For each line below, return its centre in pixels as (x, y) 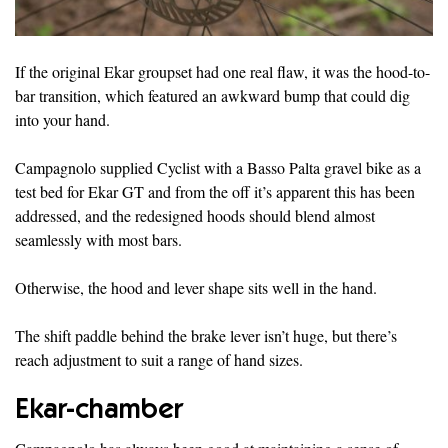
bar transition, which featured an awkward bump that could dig (212, 96)
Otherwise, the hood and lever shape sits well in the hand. (196, 288)
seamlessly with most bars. (98, 240)
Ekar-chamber (99, 412)
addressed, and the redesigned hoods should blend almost (195, 216)
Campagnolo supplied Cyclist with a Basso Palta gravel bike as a (218, 168)
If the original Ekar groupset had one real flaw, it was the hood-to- (222, 72)
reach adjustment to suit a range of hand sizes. (159, 360)
